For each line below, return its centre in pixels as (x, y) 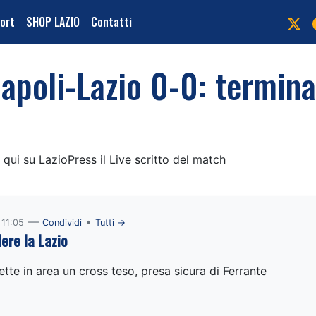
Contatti (111, 22)
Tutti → (110, 223)
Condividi (62, 223)
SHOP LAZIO (53, 22)
